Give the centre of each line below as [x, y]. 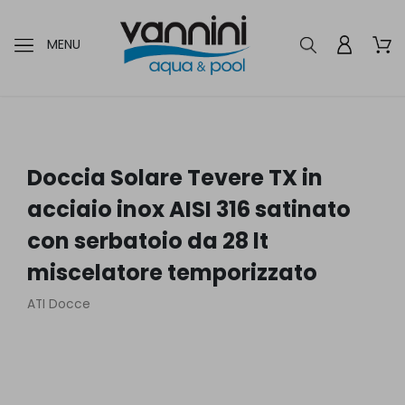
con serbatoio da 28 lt [148, 240]
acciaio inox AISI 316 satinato [189, 209]
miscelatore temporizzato [172, 272]
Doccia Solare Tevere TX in [175, 177]
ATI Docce [59, 304]
